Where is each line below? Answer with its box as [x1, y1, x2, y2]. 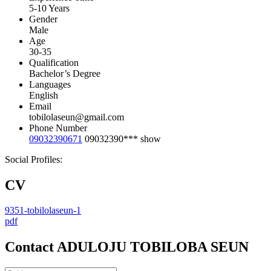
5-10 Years [29, 2, 70, 13]
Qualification [29, 57, 79, 68]
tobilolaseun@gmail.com [29, 111, 124, 122]
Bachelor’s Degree [29, 68, 100, 79]
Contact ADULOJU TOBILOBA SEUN [5, 239, 249, 255]
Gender [29, 13, 57, 24]
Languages [29, 79, 71, 90]
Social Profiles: [5, 154, 62, 165]
